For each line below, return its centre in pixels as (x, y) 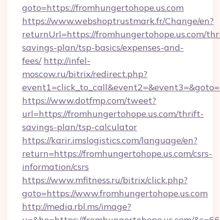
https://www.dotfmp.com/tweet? (89, 100)
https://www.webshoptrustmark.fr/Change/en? (118, 21)
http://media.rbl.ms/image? (77, 206)
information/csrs (55, 167)
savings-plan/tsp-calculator (80, 127)
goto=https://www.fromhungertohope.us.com (115, 193)
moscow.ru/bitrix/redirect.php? (85, 74)
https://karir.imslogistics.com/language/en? (110, 140)
